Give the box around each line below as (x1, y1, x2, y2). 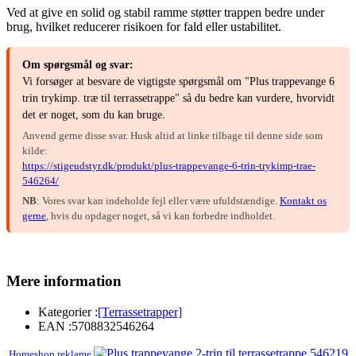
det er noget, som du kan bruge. (22, 109, 165, 122)
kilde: (22, 145, 48, 157)
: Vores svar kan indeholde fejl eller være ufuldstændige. (37, 195, 280, 207)
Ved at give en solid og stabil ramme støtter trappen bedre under (6, 6, 324, 20)
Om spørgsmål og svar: (22, 59, 133, 72)
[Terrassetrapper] (98, 304, 182, 319)
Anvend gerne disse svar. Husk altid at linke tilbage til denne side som (22, 130, 323, 142)
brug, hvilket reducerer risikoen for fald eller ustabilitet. (6, 20, 281, 34)
